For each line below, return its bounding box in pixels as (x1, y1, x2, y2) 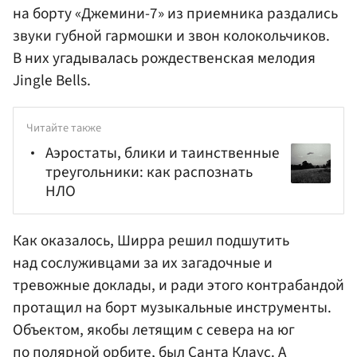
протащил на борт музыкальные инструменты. (13, 296, 331, 320)
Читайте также (26, 120, 101, 137)
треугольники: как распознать (45, 161, 253, 184)
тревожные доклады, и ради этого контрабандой (13, 274, 344, 297)
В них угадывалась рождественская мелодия (13, 47, 316, 70)
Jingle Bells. (13, 69, 91, 92)
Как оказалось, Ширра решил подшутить (13, 229, 289, 253)
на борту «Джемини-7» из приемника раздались (13, 2, 338, 25)
